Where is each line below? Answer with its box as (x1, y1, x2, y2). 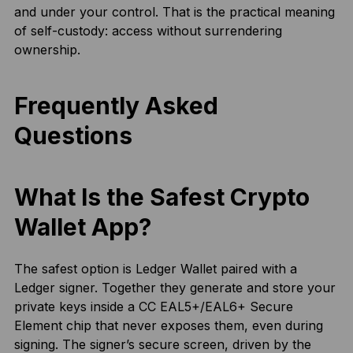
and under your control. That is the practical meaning (13, 4, 335, 20)
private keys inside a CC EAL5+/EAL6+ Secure (13, 299, 293, 315)
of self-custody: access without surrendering (13, 23, 282, 39)
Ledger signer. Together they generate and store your (13, 280, 336, 296)
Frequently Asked (13, 91, 218, 121)
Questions (13, 121, 132, 150)
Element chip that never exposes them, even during (13, 318, 323, 334)
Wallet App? (13, 213, 151, 242)
